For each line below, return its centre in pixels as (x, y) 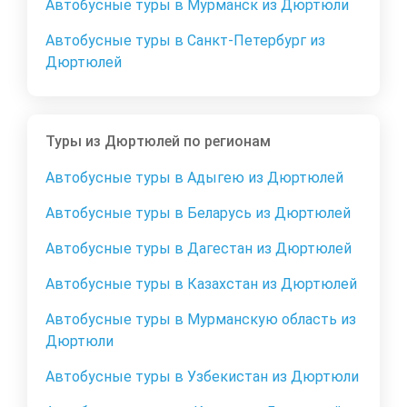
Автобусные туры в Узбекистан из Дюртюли (202, 376)
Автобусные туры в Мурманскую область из (201, 319)
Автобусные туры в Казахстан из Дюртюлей (201, 283)
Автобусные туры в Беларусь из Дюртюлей (198, 213)
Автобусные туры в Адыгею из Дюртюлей (194, 177)
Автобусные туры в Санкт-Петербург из (185, 40)
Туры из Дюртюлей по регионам (158, 141)
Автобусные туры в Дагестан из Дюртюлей (199, 248)
